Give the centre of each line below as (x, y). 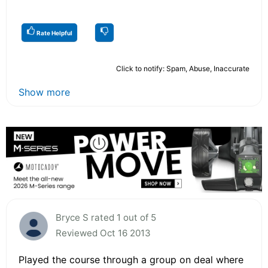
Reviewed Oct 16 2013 (103, 233)
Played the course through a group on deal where (131, 259)
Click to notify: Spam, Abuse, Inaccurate (183, 68)
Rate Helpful (54, 33)
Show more (44, 92)
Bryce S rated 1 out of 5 (106, 217)
